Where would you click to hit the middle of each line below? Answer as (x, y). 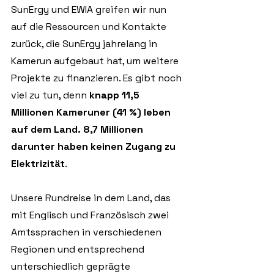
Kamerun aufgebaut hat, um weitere (96, 61)
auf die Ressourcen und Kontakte (90, 27)
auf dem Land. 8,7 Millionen (78, 129)
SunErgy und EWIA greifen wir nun (90, 9)
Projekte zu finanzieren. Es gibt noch (98, 78)
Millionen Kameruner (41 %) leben (92, 112)
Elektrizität (38, 164)
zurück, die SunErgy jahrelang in (85, 44)
